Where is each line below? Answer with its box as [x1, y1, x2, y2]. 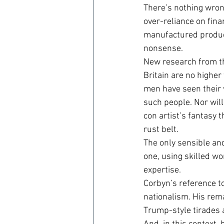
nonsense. [143, 43, 183, 54]
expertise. [143, 165, 181, 175]
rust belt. [143, 124, 178, 135]
